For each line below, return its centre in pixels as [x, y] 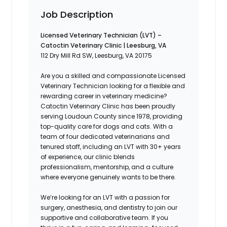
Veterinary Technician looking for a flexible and [113, 86]
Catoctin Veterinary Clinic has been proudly [108, 106]
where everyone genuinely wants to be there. [108, 177]
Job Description [77, 14]
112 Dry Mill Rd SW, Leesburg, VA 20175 [97, 55]
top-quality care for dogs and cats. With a [107, 126]
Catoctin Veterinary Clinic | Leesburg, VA [104, 45]
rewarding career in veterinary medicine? [104, 96]
